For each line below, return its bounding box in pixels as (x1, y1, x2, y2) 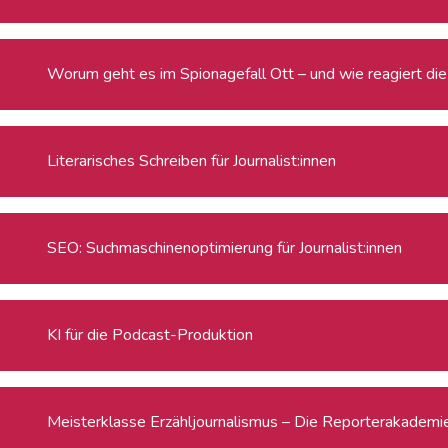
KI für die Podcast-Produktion (47, 323, 254, 346)
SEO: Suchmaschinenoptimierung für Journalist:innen (47, 236, 403, 259)
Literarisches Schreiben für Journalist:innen (47, 149, 337, 172)
